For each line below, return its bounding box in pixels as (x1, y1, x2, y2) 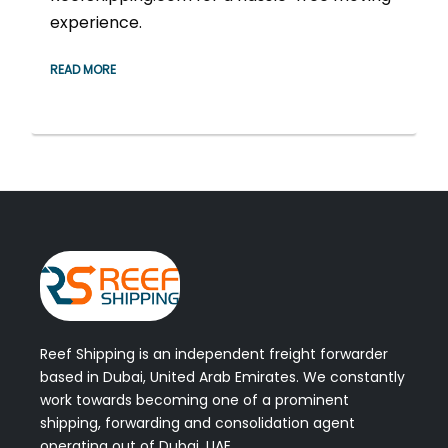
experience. (50, 11, 142, 35)
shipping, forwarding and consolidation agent (40, 413, 355, 434)
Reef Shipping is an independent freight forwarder (40, 344, 388, 365)
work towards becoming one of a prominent (40, 390, 349, 411)
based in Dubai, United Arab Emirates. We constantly (40, 367, 405, 388)
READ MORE (50, 61, 116, 79)
